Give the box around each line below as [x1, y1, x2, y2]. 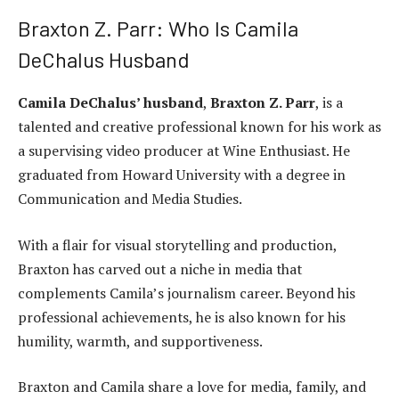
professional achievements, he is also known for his [18, 306, 346, 327]
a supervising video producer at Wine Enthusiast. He [18, 141, 350, 161]
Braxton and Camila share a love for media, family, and [18, 377, 366, 397]
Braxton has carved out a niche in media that [18, 258, 302, 279]
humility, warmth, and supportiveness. [18, 330, 263, 351]
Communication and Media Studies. [18, 189, 242, 209]
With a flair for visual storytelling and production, [18, 234, 337, 255]
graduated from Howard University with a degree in [18, 165, 346, 185]
